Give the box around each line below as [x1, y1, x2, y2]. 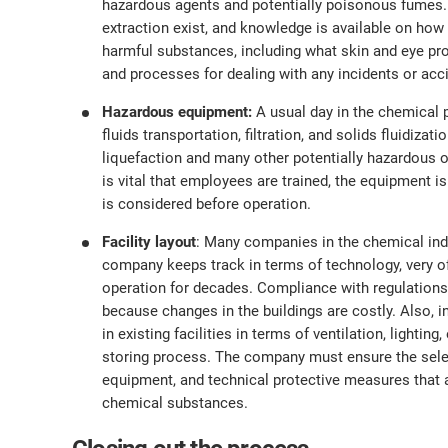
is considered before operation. [102, 195, 311, 213]
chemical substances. [102, 394, 248, 412]
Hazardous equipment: [102, 103, 252, 121]
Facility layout [102, 233, 196, 251]
